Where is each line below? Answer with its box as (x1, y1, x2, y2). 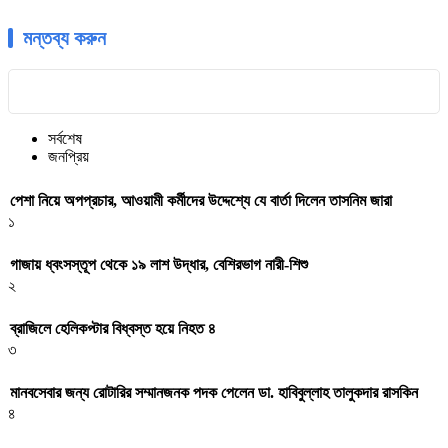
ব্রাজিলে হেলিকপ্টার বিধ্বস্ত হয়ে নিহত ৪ (10, 320, 216, 338)
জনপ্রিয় (48, 148, 89, 166)
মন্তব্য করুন (23, 27, 106, 50)
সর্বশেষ (48, 130, 82, 148)
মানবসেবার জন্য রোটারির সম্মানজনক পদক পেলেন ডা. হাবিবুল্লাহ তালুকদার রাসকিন (10, 384, 418, 402)
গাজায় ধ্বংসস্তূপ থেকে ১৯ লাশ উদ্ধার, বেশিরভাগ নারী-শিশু (10, 255, 308, 273)
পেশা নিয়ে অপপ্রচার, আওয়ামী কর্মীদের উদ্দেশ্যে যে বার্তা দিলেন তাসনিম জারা (10, 191, 392, 209)
